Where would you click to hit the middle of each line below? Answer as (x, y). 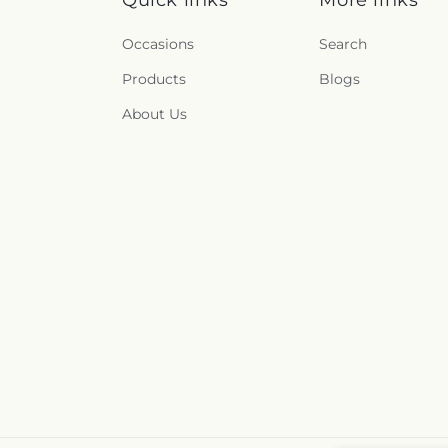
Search (343, 43)
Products (154, 78)
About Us (154, 113)
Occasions (158, 43)
